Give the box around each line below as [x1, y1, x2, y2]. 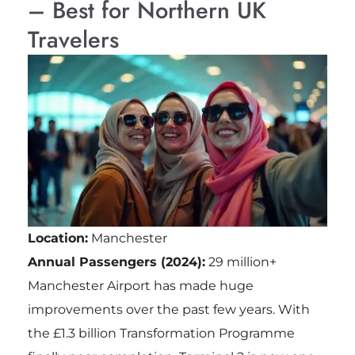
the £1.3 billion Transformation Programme [27, 326, 295, 342]
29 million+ [204, 254, 277, 270]
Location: [27, 231, 88, 246]
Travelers [27, 23, 119, 57]
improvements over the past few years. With [27, 302, 310, 318]
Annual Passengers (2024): [27, 254, 205, 270]
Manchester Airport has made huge [27, 278, 254, 294]
